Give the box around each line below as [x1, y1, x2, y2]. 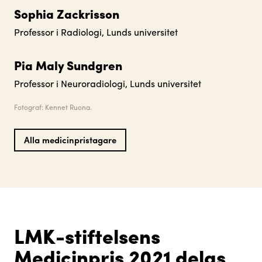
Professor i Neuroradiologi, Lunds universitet [14, 76, 201, 90]
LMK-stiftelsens [14, 220, 160, 250]
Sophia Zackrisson [14, 4, 119, 22]
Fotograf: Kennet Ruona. [14, 101, 92, 112]
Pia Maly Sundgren [14, 56, 122, 74]
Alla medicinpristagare [24, 133, 116, 147]
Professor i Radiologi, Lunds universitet [14, 25, 178, 39]
